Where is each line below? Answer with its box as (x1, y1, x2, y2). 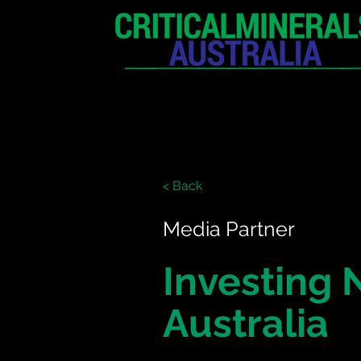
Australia (163, 301, 330, 346)
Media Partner (163, 217, 296, 241)
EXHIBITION (197, 123, 277, 139)
